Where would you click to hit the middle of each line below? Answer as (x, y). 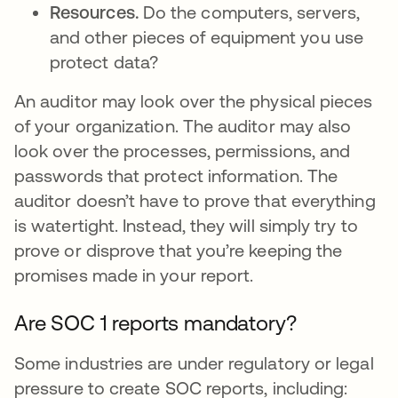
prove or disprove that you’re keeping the (179, 250)
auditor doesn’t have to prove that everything (195, 200)
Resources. (96, 12)
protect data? (107, 62)
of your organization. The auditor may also (183, 126)
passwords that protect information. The (176, 175)
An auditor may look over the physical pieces (194, 101)
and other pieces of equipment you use (207, 37)
